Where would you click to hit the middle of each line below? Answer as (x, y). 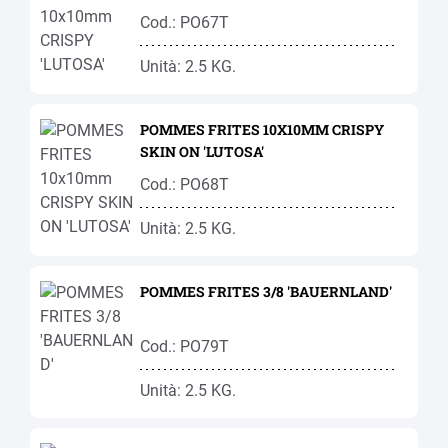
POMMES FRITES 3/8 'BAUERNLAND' (339, 291)
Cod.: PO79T (184, 346)
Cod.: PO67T (184, 22)
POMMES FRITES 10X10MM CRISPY (262, 129)
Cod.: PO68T (184, 184)
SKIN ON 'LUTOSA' (233, 151)
